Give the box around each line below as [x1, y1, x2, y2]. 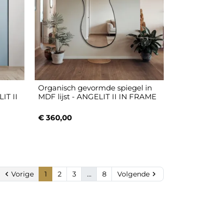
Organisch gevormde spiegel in [38, 83, 153, 93]
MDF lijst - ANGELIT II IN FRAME [38, 92, 157, 102]
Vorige [11, 169, 34, 178]
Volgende [117, 169, 150, 178]
